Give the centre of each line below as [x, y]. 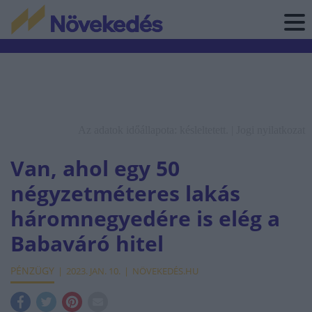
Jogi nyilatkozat [271, 130]
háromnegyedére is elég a [145, 218]
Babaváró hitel [87, 243]
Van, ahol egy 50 [95, 168]
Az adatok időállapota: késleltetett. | [157, 130]
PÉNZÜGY [32, 271]
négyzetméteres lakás [125, 193]
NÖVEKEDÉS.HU [165, 271]
